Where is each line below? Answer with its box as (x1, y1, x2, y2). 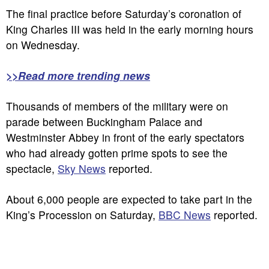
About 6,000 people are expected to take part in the (6, 192, 252, 207)
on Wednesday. (6, 37, 80, 52)
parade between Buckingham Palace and (6, 114, 202, 129)
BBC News (159, 207, 211, 222)
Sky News (58, 161, 106, 176)
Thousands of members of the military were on (6, 98, 228, 113)
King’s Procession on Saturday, (6, 207, 159, 222)
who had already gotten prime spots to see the (6, 145, 228, 160)
